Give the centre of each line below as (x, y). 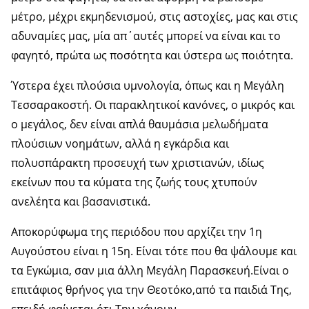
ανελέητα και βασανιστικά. (81, 202)
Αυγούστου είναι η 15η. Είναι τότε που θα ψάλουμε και (154, 251)
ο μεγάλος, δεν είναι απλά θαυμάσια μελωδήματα (140, 124)
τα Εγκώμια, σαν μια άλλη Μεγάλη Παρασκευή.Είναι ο (150, 271)
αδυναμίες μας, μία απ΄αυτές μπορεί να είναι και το (146, 36)
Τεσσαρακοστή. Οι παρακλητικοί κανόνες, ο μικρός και (153, 105)
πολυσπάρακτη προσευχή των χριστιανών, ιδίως (138, 163)
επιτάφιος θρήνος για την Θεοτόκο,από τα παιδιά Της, (151, 290)
